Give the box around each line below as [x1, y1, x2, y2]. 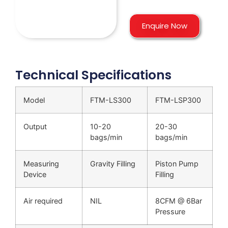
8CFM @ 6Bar [155, 196, 202, 205]
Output [23, 122, 47, 131]
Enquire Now [142, 20, 188, 31]
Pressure [155, 207, 185, 216]
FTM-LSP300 [155, 95, 201, 104]
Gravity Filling [90, 159, 135, 168]
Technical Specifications [15, 66, 172, 84]
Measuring [23, 159, 59, 168]
